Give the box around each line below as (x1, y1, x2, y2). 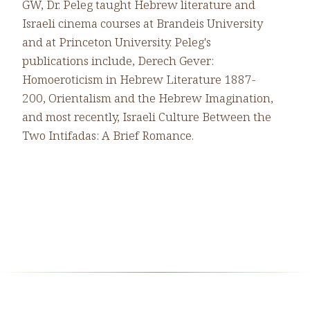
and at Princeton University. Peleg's (22, 33, 211, 50)
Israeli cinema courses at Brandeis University (22, 15, 263, 31)
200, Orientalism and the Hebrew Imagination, (22, 89, 273, 106)
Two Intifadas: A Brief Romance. (22, 127, 194, 143)
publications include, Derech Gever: (22, 52, 214, 69)
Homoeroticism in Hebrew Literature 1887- (22, 71, 255, 87)
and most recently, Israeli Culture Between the (22, 108, 271, 125)
